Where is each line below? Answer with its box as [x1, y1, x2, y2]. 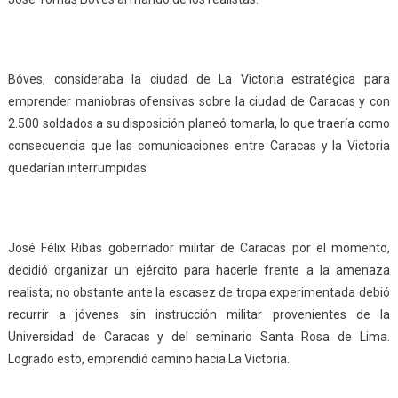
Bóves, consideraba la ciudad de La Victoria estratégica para [7, 72, 391, 87]
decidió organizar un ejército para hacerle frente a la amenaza [7, 263, 391, 278]
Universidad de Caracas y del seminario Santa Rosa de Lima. [7, 330, 391, 345]
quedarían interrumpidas [7, 161, 147, 176]
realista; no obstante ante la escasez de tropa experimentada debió [7, 285, 391, 300]
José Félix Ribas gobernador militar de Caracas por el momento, [7, 241, 391, 256]
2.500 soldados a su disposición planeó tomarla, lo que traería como [7, 116, 391, 131]
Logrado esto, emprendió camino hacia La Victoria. [7, 352, 290, 367]
